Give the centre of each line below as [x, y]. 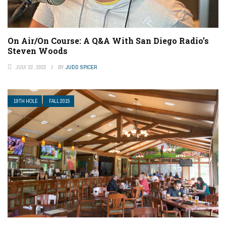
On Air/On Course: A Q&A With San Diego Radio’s [108, 41]
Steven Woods [38, 51]
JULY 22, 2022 [31, 67]
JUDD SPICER [81, 67]
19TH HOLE [26, 101]
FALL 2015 [60, 101]
